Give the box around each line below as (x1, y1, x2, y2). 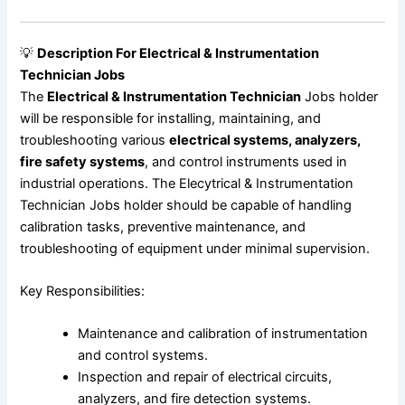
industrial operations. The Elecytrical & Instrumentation (20, 174, 354, 192)
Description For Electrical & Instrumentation (37, 44, 320, 61)
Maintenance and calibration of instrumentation (78, 325, 369, 343)
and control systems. (78, 347, 209, 364)
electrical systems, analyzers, (169, 131, 362, 148)
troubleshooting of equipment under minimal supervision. (20, 240, 371, 257)
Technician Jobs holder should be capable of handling (20, 196, 353, 213)
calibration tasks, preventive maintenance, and (20, 218, 306, 235)
